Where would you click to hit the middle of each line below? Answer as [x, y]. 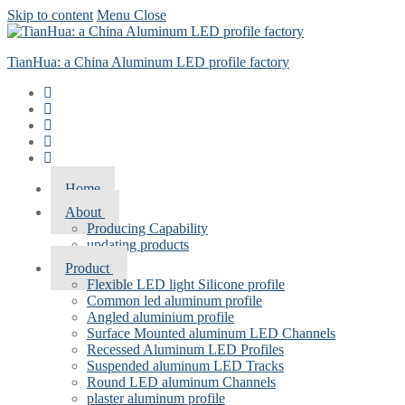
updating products [138, 245]
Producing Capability [147, 228]
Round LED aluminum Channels [181, 382]
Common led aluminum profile [174, 301]
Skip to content [50, 15]
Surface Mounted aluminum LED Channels [211, 333]
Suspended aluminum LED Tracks [185, 366]
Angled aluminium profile [160, 317]
